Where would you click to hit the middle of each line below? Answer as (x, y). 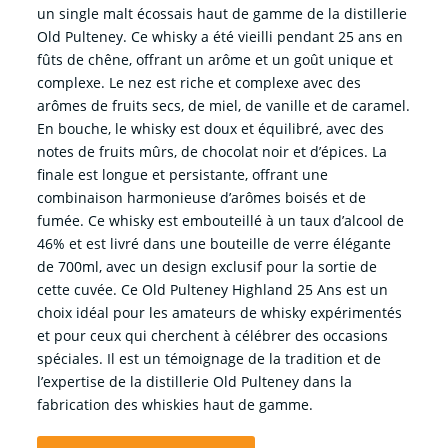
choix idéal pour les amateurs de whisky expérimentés (219, 313)
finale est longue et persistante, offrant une (182, 175)
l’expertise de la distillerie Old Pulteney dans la (194, 382)
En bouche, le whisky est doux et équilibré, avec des (210, 129)
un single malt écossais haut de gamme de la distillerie (221, 14)
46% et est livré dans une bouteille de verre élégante (213, 244)
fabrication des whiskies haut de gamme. (174, 405)
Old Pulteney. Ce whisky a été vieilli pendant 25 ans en (219, 37)
